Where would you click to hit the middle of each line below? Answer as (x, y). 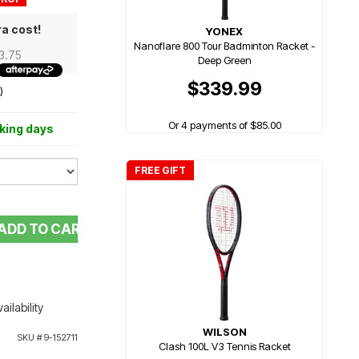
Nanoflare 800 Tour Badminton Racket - (224, 46)
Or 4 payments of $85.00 (224, 125)
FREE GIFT (160, 170)
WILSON (224, 332)
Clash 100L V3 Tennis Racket (224, 346)
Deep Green (224, 60)
